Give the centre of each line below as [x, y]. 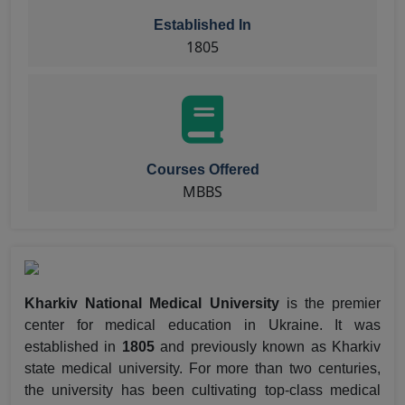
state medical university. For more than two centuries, [202, 368]
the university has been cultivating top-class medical [202, 390]
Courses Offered [202, 170]
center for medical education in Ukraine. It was [202, 325]
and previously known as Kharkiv [268, 347]
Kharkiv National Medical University [152, 303]
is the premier [330, 303]
